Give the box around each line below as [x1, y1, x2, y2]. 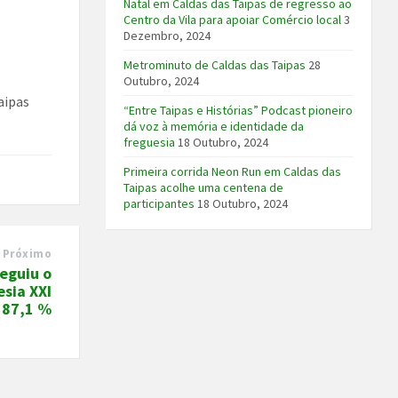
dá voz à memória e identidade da [123, 118, 305, 135]
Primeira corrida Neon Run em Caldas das [123, 163, 342, 180]
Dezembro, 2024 [123, 28, 211, 44]
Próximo [2, 245, 52, 261]
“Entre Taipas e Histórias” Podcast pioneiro [123, 102, 354, 119]
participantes [123, 195, 195, 212]
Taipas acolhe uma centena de [123, 179, 284, 196]
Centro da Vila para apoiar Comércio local [123, 12, 342, 28]
